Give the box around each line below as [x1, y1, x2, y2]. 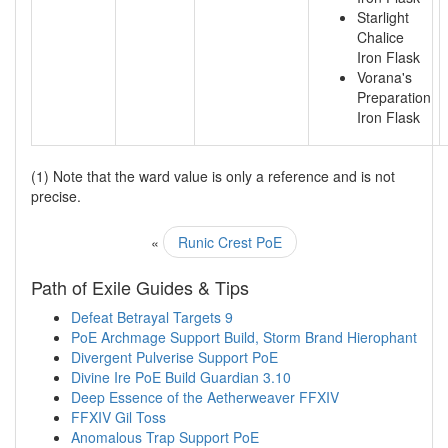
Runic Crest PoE [178, 232, 282, 252]
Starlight [357, 7, 409, 27]
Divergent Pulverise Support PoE [71, 347, 278, 367]
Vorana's [357, 67, 412, 87]
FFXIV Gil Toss [71, 407, 166, 427]
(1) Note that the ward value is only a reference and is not [31, 166, 395, 186]
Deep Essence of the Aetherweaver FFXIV [71, 387, 339, 407]
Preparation [357, 87, 431, 107]
